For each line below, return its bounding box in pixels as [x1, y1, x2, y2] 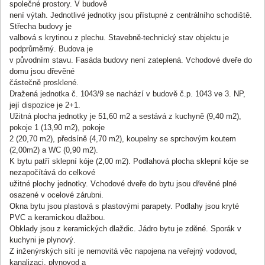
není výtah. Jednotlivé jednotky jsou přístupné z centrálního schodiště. [9, 10, 252, 20]
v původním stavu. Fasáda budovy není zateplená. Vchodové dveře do [9, 55, 252, 64]
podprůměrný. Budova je [9, 44, 93, 53]
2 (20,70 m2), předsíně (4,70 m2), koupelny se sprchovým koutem [9, 134, 236, 143]
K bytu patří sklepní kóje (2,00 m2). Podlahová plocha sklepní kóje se [9, 156, 248, 166]
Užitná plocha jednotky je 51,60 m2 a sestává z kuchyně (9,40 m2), [9, 111, 241, 121]
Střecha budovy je [9, 21, 72, 31]
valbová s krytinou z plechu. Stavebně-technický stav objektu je [9, 33, 229, 42]
